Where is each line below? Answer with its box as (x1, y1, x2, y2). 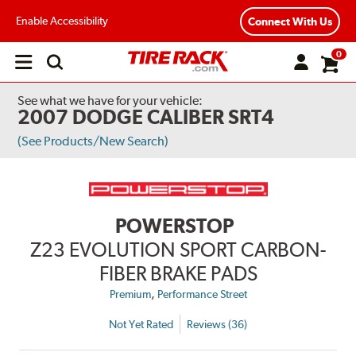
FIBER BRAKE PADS (99, 261, 257, 286)
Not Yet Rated (109, 317, 173, 331)
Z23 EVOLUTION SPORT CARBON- (30, 238, 326, 262)
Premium (109, 288, 151, 301)
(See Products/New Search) (17, 133, 169, 149)
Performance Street (157, 288, 247, 301)
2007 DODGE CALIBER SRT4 (17, 105, 275, 129)
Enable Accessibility (16, 14, 108, 27)
